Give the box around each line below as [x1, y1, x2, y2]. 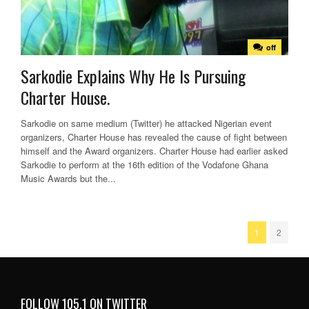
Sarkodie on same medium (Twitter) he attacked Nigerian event [21, 117, 272, 130]
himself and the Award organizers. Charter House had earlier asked [21, 144, 288, 158]
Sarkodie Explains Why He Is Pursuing [21, 63, 246, 89]
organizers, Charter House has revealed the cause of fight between [21, 130, 287, 144]
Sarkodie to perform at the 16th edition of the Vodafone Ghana [21, 158, 268, 172]
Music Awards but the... [21, 172, 116, 186]
